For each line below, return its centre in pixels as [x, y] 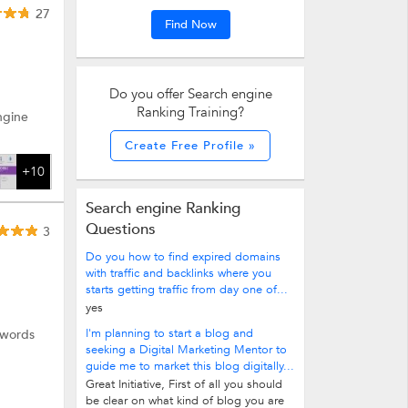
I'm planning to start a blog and [169, 333]
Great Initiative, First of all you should [184, 384]
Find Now [190, 25]
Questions [121, 229]
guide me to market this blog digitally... [190, 366]
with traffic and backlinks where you [178, 273]
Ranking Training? [190, 112]
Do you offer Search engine [190, 94]
